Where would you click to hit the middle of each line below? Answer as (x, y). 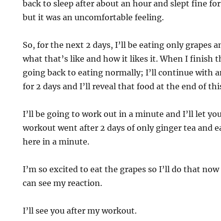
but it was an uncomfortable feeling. (93, 17)
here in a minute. (56, 142)
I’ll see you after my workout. (80, 211)
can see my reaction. (63, 183)
